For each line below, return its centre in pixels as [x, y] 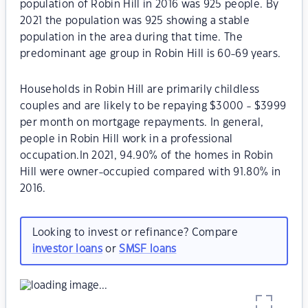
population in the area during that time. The [132, 37]
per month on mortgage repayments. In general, [142, 123]
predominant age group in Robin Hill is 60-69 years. [151, 54]
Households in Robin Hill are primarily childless [140, 90]
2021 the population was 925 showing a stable [135, 21]
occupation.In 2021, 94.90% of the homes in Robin [147, 156]
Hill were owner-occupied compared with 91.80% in [151, 172]
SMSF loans [148, 249]
